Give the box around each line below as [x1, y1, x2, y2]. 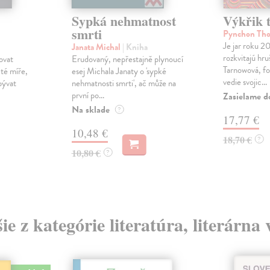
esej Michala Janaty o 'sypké [71, 64, 166, 78]
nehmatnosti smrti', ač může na [71, 77, 176, 90]
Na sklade [71, 102, 110, 118]
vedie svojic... [222, 75, 267, 89]
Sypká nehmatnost [71, 11, 176, 31]
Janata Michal [71, 40, 122, 54]
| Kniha [122, 40, 148, 54]
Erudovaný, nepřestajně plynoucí [71, 52, 183, 66]
